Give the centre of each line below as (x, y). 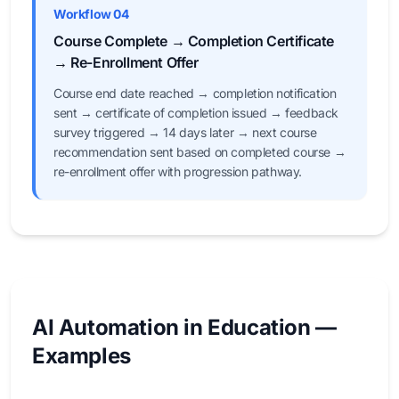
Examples (81, 356)
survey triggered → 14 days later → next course (185, 132)
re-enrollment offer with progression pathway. (178, 171)
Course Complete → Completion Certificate (194, 41)
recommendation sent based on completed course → (200, 152)
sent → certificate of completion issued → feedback (196, 113)
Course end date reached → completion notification (195, 93)
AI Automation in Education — (184, 327)
